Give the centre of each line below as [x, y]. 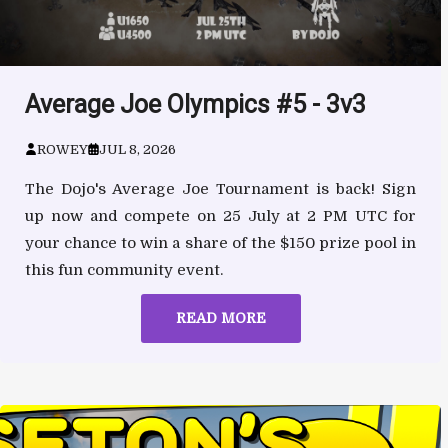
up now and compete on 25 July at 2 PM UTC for [221, 215]
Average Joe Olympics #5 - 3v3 [195, 104]
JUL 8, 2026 [138, 149]
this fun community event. [124, 269]
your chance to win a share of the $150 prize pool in [221, 242]
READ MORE [220, 317]
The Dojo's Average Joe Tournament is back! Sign [221, 188]
